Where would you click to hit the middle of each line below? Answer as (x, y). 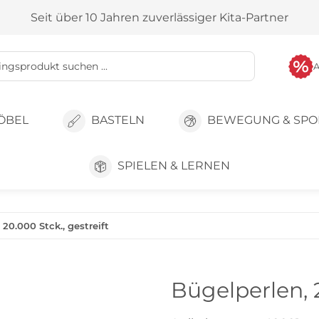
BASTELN (117, 120)
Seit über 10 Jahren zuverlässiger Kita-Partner (159, 17)
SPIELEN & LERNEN (174, 166)
